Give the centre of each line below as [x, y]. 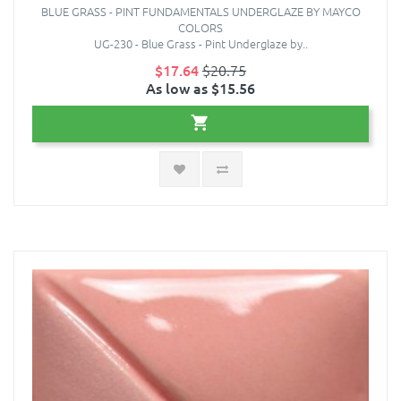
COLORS [200, 28]
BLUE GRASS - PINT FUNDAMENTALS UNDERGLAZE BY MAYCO [200, 12]
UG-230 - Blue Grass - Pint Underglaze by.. [200, 44]
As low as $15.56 [200, 88]
